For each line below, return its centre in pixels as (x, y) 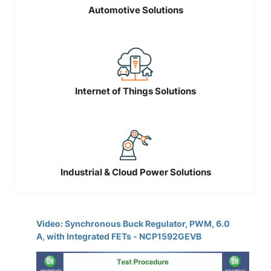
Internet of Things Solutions (135, 91)
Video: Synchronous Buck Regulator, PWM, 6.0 (133, 223)
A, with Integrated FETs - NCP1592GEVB (119, 236)
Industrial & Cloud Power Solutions (135, 172)
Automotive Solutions (135, 10)
